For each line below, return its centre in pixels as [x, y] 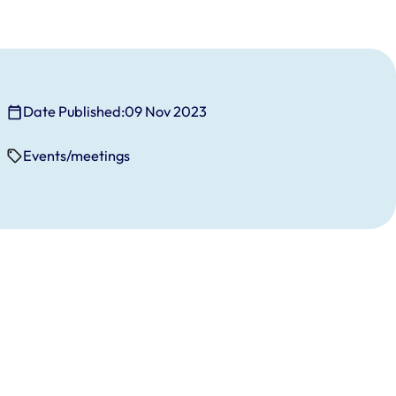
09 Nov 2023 [166, 112]
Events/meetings [77, 156]
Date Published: [74, 112]
